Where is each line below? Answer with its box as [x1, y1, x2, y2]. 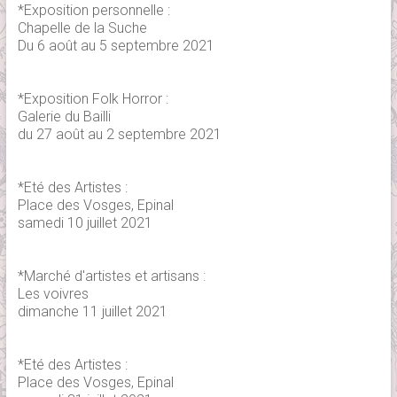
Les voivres [17, 285, 89, 303]
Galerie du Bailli [17, 108, 111, 126]
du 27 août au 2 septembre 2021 [17, 126, 222, 144]
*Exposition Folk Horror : [17, 90, 168, 108]
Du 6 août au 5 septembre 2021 [17, 37, 214, 55]
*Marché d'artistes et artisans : [17, 268, 206, 285]
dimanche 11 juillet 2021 [17, 303, 167, 321]
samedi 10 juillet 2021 [17, 214, 152, 232]
